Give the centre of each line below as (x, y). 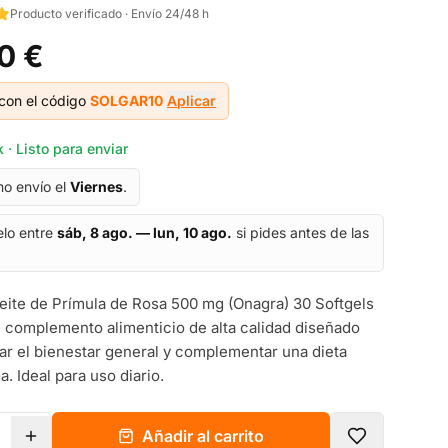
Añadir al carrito (203, 436)
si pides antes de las (300, 232)
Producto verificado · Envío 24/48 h (109, 13)
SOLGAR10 (126, 100)
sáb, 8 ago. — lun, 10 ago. (144, 232)
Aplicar (191, 100)
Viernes (96, 186)
